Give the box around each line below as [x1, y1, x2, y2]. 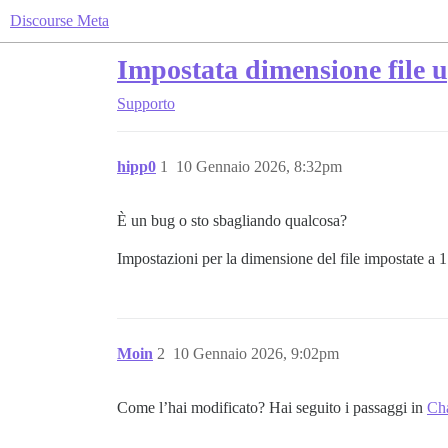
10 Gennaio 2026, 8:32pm [176, 158, 342, 175]
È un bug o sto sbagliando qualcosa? [117, 212, 347, 229]
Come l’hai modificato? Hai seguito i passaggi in [117, 399, 427, 416]
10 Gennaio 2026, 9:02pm [173, 345, 339, 362]
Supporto [117, 95, 175, 112]
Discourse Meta [10, 12, 109, 29]
